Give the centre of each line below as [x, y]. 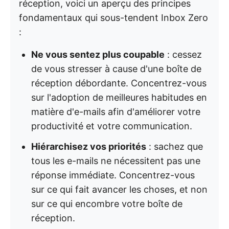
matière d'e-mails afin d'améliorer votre [116, 112]
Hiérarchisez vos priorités [89, 146]
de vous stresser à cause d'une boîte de [116, 69]
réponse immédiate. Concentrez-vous [113, 175]
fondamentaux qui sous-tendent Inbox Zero [113, 18]
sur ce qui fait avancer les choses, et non [119, 189]
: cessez [183, 54]
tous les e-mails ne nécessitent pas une [116, 161]
